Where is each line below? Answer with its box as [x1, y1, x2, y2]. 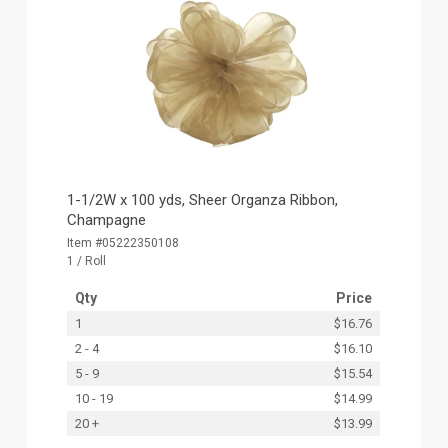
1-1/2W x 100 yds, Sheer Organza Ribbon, [67, 190, 339, 209]
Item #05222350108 [67, 235, 180, 250]
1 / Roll [67, 253, 107, 268]
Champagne [67, 210, 147, 229]
